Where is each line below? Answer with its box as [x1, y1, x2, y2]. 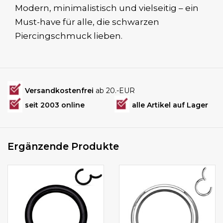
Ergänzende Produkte [7, 140, 119, 153]
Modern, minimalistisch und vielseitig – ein [15, 3, 199, 13]
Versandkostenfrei [25, 86, 96, 96]
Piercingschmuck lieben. [15, 31, 122, 41]
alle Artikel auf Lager [132, 101, 208, 110]
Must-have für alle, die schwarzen [15, 17, 159, 27]
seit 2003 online [25, 101, 85, 110]
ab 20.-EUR [96, 86, 135, 96]
